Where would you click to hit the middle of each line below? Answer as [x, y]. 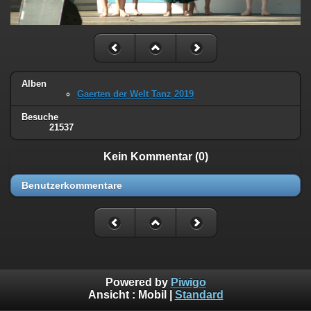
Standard [199, 295]
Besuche [40, 117]
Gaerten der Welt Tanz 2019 [135, 94]
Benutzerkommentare [72, 186]
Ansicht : [113, 295]
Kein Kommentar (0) [155, 157]
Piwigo [188, 283]
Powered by [138, 283]
